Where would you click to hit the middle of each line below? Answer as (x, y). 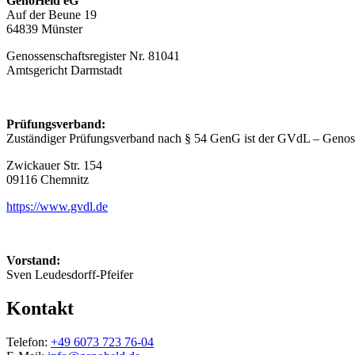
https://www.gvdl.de (57, 206)
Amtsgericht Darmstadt (64, 70)
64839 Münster (44, 29)
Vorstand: (33, 260)
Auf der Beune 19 (52, 14)
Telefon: (29, 342)
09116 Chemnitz (48, 179)
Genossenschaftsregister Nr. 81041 (93, 55)
